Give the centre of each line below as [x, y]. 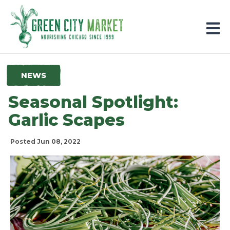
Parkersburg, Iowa [49, 11]
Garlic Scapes [66, 120]
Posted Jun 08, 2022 [46, 141]
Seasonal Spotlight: [93, 102]
